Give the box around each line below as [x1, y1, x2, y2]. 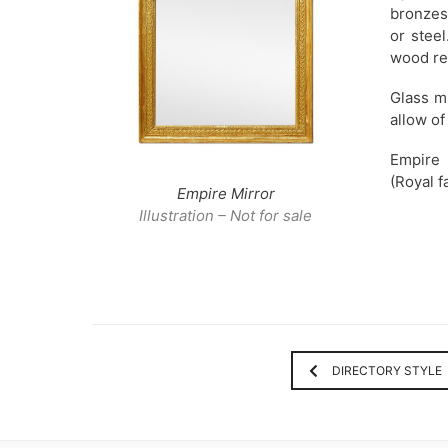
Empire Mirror [176, 184, 275, 204]
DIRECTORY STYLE [331, 363, 442, 379]
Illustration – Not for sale [139, 206, 313, 226]
